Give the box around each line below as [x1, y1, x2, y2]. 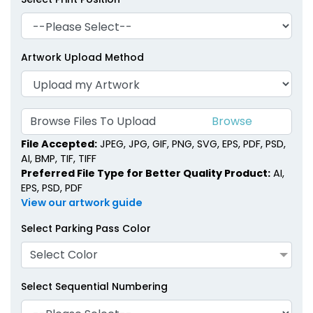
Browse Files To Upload [30, 113, 156, 130]
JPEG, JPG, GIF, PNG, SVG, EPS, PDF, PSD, [97, 136, 286, 151]
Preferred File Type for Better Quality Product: [21, 166, 270, 180]
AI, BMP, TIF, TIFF [21, 151, 96, 166]
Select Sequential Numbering [21, 279, 168, 293]
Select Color [30, 246, 98, 263]
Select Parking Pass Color [21, 221, 151, 235]
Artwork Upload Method [21, 50, 144, 65]
